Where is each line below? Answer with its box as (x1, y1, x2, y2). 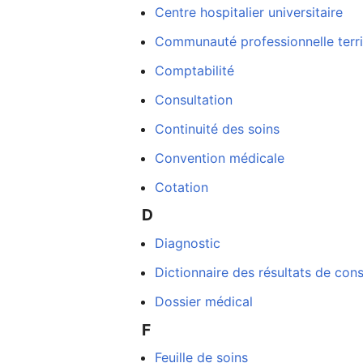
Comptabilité (155, 62, 235, 79)
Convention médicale (155, 149, 285, 166)
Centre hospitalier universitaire (155, 3, 344, 20)
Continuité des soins (155, 120, 280, 137)
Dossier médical (155, 293, 254, 310)
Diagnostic (155, 234, 221, 251)
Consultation (155, 91, 233, 108)
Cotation (155, 178, 209, 195)
